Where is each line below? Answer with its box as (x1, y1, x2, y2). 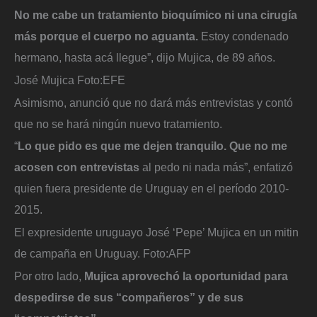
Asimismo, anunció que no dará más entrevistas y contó (14, 96, 293, 109)
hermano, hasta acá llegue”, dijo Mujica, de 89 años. (14, 51, 275, 64)
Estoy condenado (198, 30, 289, 43)
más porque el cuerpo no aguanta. (14, 30, 198, 43)
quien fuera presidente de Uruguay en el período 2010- (14, 182, 289, 195)
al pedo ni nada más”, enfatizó (142, 161, 293, 174)
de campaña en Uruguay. (14, 246, 140, 260)
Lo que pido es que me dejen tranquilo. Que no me (18, 139, 287, 153)
